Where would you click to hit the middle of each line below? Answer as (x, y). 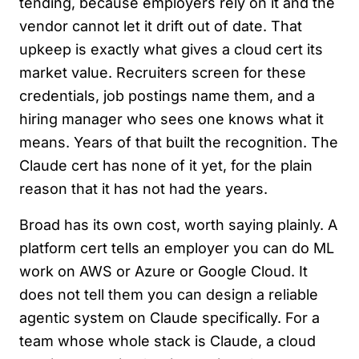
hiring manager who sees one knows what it (171, 119)
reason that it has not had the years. (143, 189)
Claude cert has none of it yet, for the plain (166, 165)
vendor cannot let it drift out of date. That (161, 26)
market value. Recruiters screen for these (163, 73)
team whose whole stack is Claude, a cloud (167, 341)
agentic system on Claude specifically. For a (169, 318)
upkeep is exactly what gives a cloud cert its (171, 49)
